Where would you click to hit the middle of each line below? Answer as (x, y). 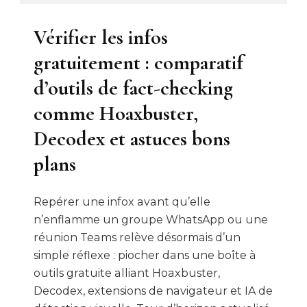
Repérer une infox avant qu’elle (122, 201)
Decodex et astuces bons (132, 139)
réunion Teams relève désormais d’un (137, 237)
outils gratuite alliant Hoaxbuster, (127, 273)
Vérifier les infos (101, 37)
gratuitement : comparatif (138, 63)
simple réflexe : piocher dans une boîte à (145, 255)
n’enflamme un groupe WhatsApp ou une (151, 219)
